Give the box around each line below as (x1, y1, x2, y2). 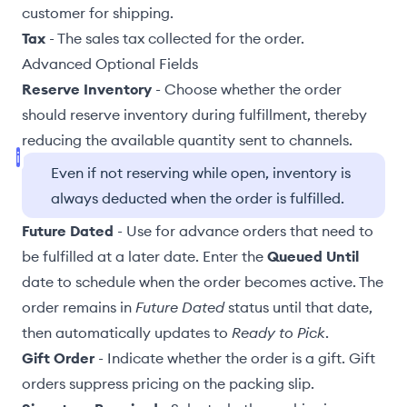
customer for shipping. (22, 4, 174, 22)
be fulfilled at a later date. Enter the (22, 247, 267, 265)
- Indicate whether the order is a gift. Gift (94, 349, 375, 367)
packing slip (229, 374, 311, 392)
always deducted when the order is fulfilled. (51, 189, 344, 207)
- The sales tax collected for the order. (45, 29, 304, 47)
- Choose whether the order (152, 80, 342, 98)
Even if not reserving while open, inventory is (51, 164, 351, 182)
